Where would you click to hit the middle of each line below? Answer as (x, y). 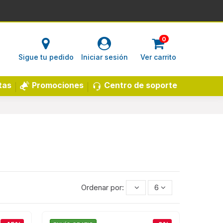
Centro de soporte (141, 85)
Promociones (58, 85)
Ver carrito (158, 57)
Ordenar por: (104, 187)
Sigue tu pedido (46, 57)
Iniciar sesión (104, 57)
